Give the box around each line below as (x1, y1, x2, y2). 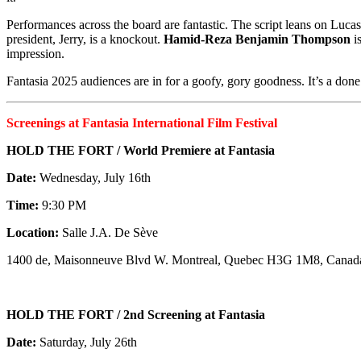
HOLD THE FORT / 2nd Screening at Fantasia (6, 307, 265, 322)
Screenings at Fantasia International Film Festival (6, 115, 277, 130)
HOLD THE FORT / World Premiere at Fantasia (6, 143, 275, 157)
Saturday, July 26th (36, 334, 137, 349)
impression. (6, 46, 64, 60)
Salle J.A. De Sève (59, 225, 158, 239)
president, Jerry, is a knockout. (6, 31, 164, 46)
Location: (6, 225, 59, 239)
